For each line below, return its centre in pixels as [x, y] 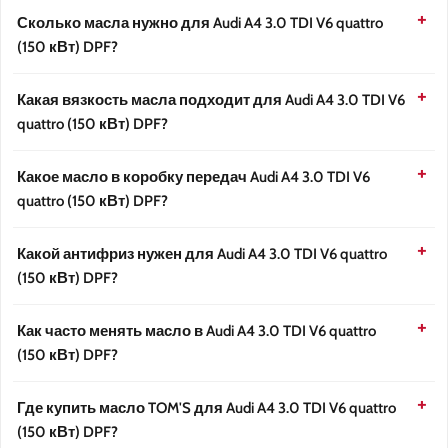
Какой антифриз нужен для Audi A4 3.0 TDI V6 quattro [202, 254]
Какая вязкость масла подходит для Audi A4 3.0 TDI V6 [211, 100]
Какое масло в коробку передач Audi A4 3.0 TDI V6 [193, 177]
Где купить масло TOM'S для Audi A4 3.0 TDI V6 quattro [206, 408]
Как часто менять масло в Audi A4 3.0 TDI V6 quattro [196, 331]
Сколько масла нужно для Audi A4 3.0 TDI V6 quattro [200, 23]
